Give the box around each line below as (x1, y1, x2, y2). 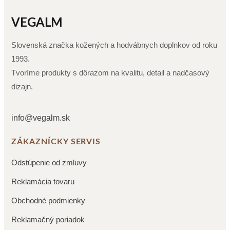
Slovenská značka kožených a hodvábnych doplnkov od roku (11, 40, 217, 49)
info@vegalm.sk (11, 113, 70, 122)
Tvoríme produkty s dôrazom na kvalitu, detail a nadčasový (11, 68, 209, 77)
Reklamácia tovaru (11, 177, 74, 186)
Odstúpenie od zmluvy (11, 158, 87, 167)
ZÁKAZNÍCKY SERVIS (11, 137, 101, 146)
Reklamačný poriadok (11, 215, 85, 224)
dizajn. (11, 82, 33, 91)
